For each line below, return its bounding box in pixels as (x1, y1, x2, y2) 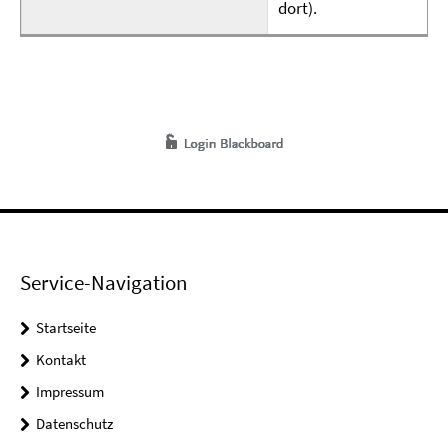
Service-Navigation (20, 269, 187, 296)
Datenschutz (36, 414, 113, 433)
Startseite (36, 318, 96, 337)
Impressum (36, 382, 104, 401)
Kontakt (36, 350, 86, 369)
